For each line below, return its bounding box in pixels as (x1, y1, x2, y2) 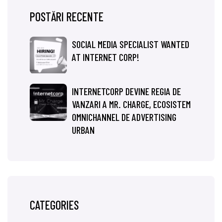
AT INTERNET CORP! (72, 51, 139, 63)
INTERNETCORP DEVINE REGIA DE (72, 85, 181, 97)
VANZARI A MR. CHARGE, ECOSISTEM (72, 98, 191, 110)
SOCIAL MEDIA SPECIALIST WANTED (72, 38, 189, 50)
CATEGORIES (30, 197, 79, 212)
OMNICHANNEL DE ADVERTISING (72, 111, 176, 123)
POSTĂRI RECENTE (30, 9, 104, 24)
